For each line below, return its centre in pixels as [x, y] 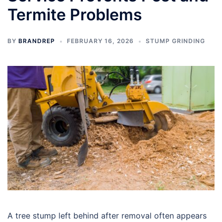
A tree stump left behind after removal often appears [107, 215]
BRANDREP [37, 41]
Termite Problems [75, 14]
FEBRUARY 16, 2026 [100, 41]
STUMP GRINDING [175, 41]
